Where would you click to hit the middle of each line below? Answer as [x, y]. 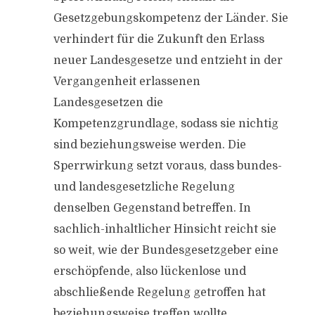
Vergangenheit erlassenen [127, 82]
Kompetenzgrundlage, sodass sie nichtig [166, 124]
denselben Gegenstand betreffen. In [152, 208]
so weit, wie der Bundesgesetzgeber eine [166, 250]
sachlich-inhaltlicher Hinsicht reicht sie [165, 229]
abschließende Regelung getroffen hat [159, 292]
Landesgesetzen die [108, 103]
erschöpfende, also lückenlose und [149, 271]
